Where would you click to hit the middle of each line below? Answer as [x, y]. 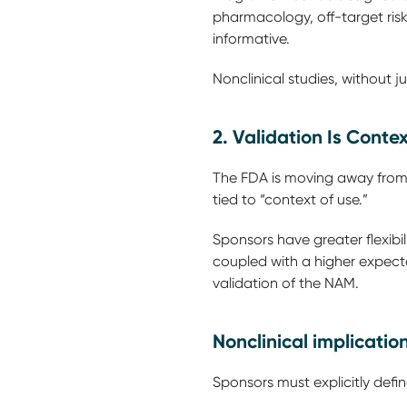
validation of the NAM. [288, 283]
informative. [253, 39]
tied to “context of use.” [292, 199]
